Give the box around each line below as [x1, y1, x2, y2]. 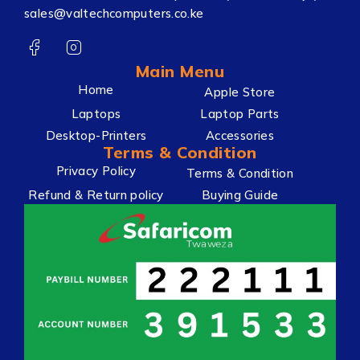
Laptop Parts [200, 105, 280, 121]
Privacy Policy [55, 163, 137, 179]
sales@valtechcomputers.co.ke [24, 5, 204, 21]
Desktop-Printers [45, 127, 147, 143]
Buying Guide [201, 186, 279, 202]
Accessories [205, 127, 275, 143]
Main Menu [135, 60, 225, 81]
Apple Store [204, 84, 276, 100]
